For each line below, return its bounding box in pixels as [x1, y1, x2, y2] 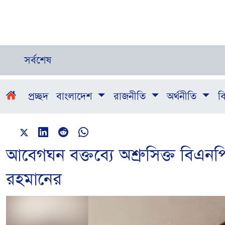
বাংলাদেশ [56, 89, 95, 104]
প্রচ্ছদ [28, 89, 48, 104]
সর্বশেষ [24, 53, 51, 68]
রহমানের [6, 168, 62, 192]
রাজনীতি [113, 89, 149, 104]
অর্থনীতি [167, 89, 199, 104]
